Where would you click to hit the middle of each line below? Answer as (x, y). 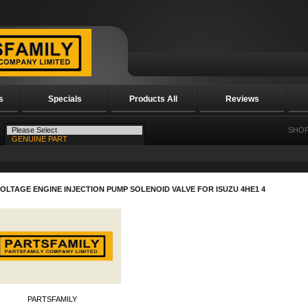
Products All (153, 99)
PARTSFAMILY (52, 299)
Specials (65, 99)
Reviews (242, 99)
